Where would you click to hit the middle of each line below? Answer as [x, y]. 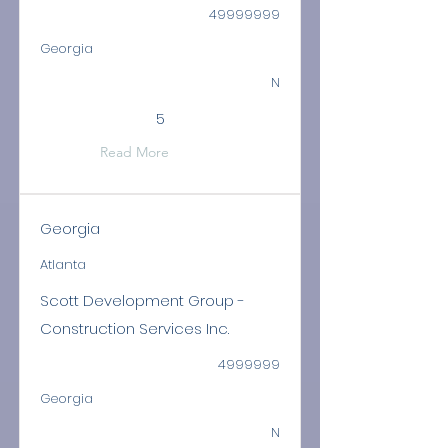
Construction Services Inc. [134, 328]
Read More [134, 152]
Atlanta [63, 264]
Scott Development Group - [142, 300]
